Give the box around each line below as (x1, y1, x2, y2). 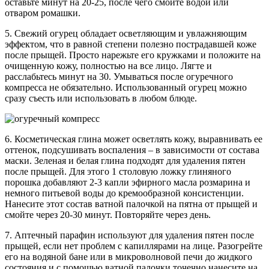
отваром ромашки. (5, 8, 80, 19)
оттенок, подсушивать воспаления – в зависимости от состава (5, 145, 259, 156)
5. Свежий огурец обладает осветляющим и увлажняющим (5, 28, 247, 39)
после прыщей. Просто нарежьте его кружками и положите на (5, 50, 261, 61)
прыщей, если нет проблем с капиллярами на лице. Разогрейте (5, 241, 262, 252)
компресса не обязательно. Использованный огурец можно (5, 82, 247, 93)
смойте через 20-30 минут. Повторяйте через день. (5, 210, 211, 220)
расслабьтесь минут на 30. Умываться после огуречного (5, 71, 233, 82)
